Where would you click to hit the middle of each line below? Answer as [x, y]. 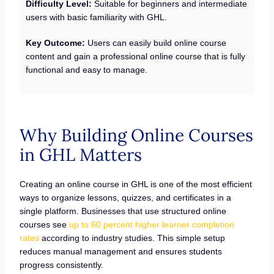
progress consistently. [61, 265]
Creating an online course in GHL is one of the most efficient [135, 184]
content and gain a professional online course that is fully [136, 57]
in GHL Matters [83, 155]
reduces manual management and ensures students [120, 252]
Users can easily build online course [157, 43]
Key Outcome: [57, 43]
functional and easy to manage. [87, 70]
